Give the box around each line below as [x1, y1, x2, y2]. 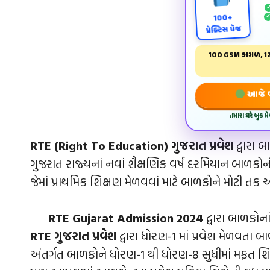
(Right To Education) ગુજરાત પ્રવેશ [54, 136, 233, 154]
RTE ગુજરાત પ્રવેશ [30, 226, 119, 245]
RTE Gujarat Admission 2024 [45, 208, 203, 227]
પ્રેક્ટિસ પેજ [205, 22, 242, 37]
